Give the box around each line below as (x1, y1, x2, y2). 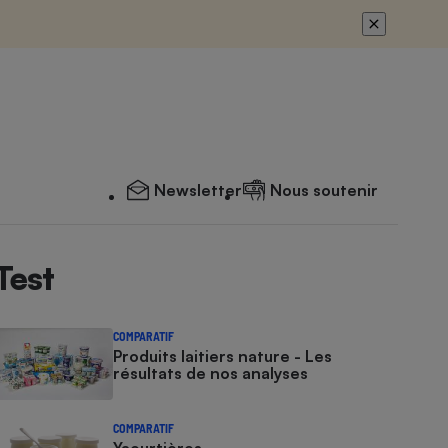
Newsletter (154, 180, 242, 200)
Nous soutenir (270, 180, 378, 200)
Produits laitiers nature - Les (113, 346, 333, 366)
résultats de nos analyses (113, 363, 309, 383)
